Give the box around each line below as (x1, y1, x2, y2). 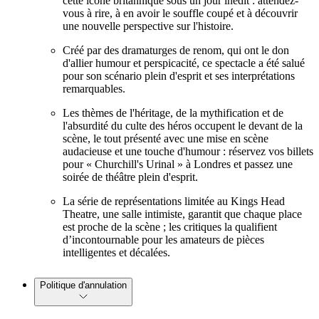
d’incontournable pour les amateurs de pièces (63, 233, 264, 246)
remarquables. (63, 82, 125, 95)
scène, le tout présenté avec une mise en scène (63, 132, 268, 145)
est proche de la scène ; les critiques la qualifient (63, 220, 277, 233)
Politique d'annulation (40, 279, 127, 291)
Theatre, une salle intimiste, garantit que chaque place (63, 207, 302, 220)
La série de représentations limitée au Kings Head (63, 194, 285, 207)
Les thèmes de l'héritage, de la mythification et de (63, 106, 283, 119)
